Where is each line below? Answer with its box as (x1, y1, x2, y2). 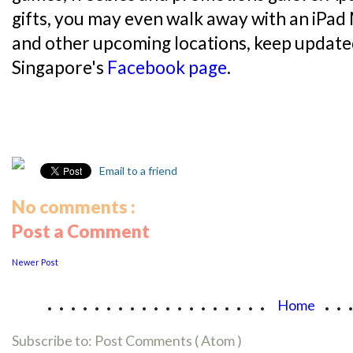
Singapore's (12, 57, 107, 79)
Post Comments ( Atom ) (95, 332, 242, 350)
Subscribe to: (12, 332, 95, 350)
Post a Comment (12, 221, 150, 243)
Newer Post (12, 257, 58, 268)
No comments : (12, 196, 136, 218)
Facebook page (107, 57, 227, 79)
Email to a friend (97, 164, 177, 178)
